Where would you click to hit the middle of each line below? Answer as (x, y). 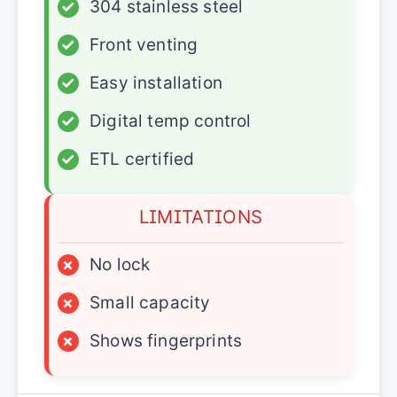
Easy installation (156, 83)
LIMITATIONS (201, 217)
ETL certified (142, 160)
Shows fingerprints (166, 341)
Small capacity (150, 303)
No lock (120, 265)
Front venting (144, 45)
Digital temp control (171, 121)
